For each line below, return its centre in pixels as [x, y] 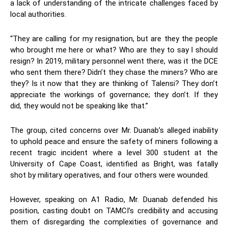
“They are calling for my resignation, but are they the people [114, 39]
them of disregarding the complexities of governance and [114, 222]
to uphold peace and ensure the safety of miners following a [114, 142]
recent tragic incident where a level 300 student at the [114, 153]
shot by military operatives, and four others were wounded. [110, 175]
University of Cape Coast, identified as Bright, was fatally [114, 164]
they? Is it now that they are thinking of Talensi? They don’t [114, 84]
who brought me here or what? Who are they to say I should [114, 50]
